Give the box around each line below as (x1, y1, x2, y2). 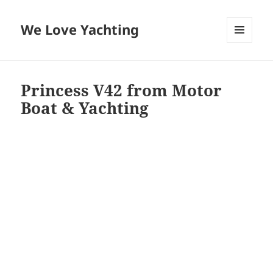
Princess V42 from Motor (21, 79, 222, 102)
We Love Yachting (21, 20, 140, 39)
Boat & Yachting (21, 97, 149, 119)
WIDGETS (227, 63, 261, 74)
